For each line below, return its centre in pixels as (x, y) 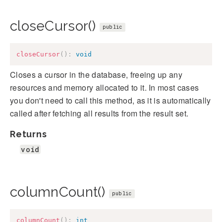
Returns (28, 134)
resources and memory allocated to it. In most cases (105, 88)
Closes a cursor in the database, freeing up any (96, 75)
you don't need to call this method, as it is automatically (111, 101)
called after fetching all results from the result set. (99, 113)
